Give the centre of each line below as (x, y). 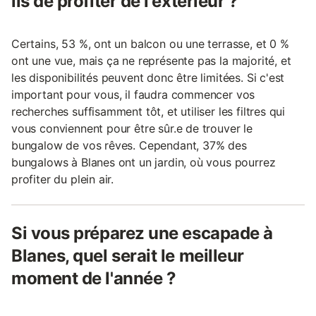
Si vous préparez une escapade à (142, 233)
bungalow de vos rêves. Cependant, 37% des (129, 145)
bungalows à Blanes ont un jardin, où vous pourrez (144, 162)
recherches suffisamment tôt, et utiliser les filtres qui (148, 111)
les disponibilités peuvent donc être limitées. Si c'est (148, 77)
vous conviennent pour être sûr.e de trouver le (132, 128)
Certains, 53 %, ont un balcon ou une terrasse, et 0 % (150, 43)
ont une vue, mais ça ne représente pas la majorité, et (151, 60)
